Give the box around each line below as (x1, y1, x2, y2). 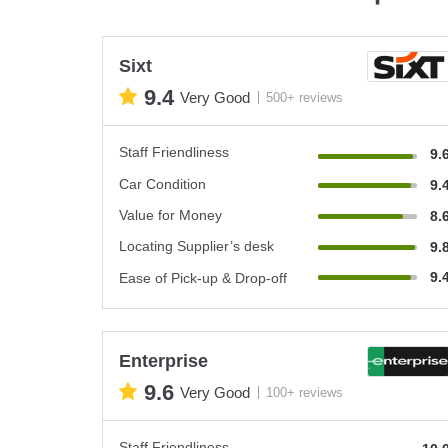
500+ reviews (266, 90, 343, 105)
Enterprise (119, 350, 208, 371)
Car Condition (119, 175, 206, 192)
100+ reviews (266, 385, 343, 400)
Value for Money (119, 206, 222, 223)
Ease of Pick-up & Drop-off (119, 269, 287, 286)
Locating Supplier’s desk (119, 237, 274, 254)
